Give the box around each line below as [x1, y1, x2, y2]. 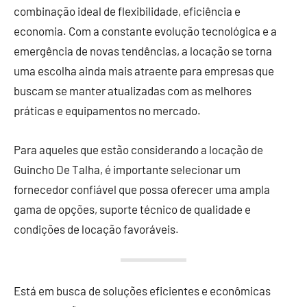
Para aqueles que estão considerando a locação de [14, 142, 263, 156]
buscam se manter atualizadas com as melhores [14, 83, 251, 97]
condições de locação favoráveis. [14, 221, 179, 236]
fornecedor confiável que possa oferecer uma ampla [14, 182, 270, 196]
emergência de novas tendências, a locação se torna [14, 43, 272, 58]
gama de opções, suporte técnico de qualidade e [14, 201, 251, 216]
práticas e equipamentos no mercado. [14, 103, 201, 117]
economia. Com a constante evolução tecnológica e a [14, 23, 277, 38]
